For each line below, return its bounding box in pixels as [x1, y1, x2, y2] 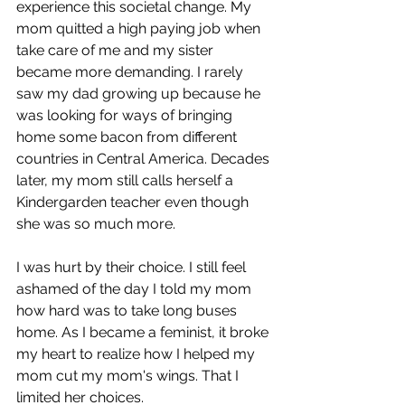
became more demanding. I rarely [16, 63, 247, 80]
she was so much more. [16, 215, 179, 232]
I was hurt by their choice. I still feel [16, 259, 250, 276]
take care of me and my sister [16, 42, 217, 59]
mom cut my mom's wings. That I [16, 367, 242, 384]
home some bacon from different [16, 128, 240, 146]
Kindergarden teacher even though [16, 193, 252, 211]
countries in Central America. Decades [16, 150, 273, 167]
